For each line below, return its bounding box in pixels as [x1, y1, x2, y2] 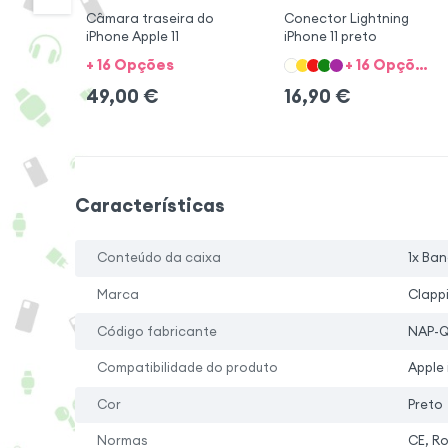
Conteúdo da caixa [97, 249, 222, 267]
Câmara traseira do [85, 10, 214, 28]
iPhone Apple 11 [85, 28, 179, 46]
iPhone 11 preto [283, 28, 377, 46]
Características [74, 193, 225, 218]
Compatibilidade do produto [97, 359, 279, 377]
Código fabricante [97, 322, 218, 340]
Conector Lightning [283, 10, 409, 28]
